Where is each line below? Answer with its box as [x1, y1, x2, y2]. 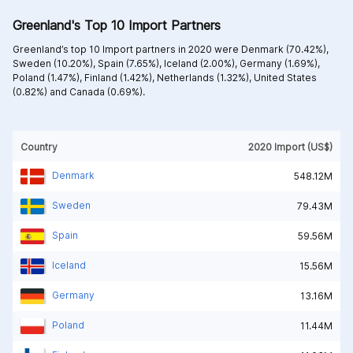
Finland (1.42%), [84, 71, 157, 84]
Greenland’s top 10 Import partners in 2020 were [13, 43, 241, 55]
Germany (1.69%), [240, 57, 320, 69]
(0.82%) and [13, 85, 69, 98]
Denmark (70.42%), [241, 43, 329, 55]
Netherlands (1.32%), [157, 71, 254, 84]
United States [254, 71, 317, 84]
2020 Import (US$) [248, 140, 333, 153]
